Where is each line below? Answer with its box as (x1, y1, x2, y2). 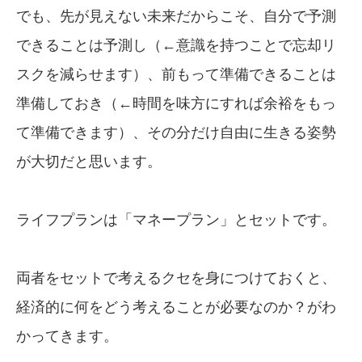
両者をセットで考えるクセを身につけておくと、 (16, 269, 336, 286)
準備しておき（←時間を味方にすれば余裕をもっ (16, 95, 336, 112)
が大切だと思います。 (16, 153, 162, 170)
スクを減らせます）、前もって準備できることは (16, 65, 336, 82)
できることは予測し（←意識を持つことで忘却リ (16, 36, 336, 53)
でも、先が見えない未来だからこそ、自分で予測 (16, 7, 336, 24)
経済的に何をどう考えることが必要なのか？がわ (16, 298, 336, 315)
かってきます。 (16, 327, 118, 344)
